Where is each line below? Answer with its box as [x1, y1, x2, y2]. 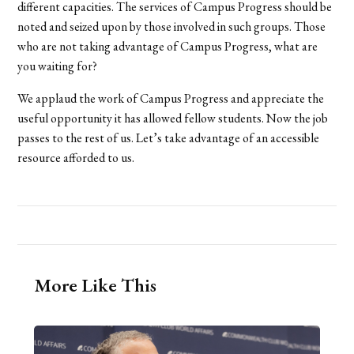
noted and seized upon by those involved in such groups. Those [17, 17, 326, 35]
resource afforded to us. [17, 149, 135, 166]
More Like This [33, 272, 156, 297]
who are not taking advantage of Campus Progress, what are [17, 37, 318, 55]
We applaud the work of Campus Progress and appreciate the [17, 89, 325, 107]
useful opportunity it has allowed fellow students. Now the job [17, 109, 329, 126]
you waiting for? [17, 57, 98, 74]
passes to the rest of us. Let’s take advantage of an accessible [17, 129, 320, 146]
